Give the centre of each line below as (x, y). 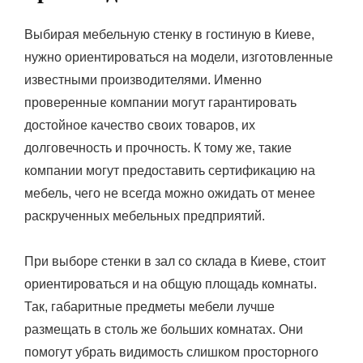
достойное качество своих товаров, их (140, 125)
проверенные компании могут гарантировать (160, 102)
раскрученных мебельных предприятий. (145, 216)
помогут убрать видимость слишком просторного (171, 352)
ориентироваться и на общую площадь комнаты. (171, 284)
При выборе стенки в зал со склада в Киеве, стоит (175, 261)
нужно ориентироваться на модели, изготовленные (179, 57)
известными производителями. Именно (143, 79)
